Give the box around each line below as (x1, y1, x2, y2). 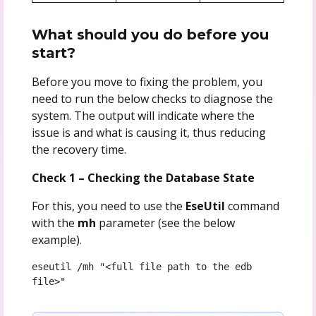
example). (31, 231, 82, 248)
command (224, 197, 279, 214)
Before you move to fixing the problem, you (31, 73, 262, 90)
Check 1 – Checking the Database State (31, 169, 255, 186)
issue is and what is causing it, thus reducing (31, 124, 266, 140)
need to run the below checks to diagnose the (31, 90, 273, 107)
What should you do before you (31, 25, 269, 43)
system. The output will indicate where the (31, 107, 255, 123)
